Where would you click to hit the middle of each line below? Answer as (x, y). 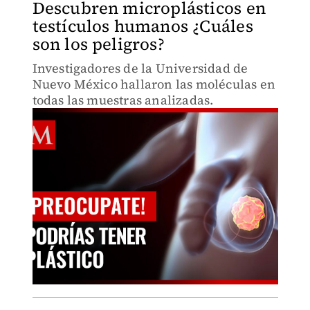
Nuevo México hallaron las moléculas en (154, 84)
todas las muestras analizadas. (123, 100)
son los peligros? (98, 44)
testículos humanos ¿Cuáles (143, 26)
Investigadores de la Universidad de (140, 68)
